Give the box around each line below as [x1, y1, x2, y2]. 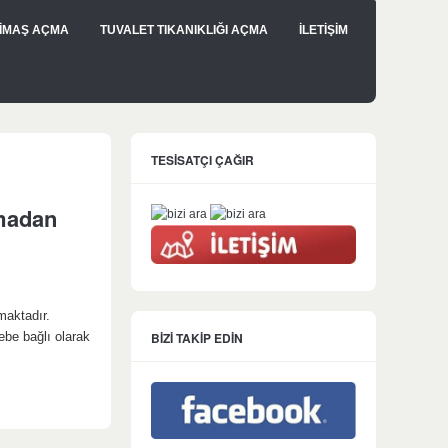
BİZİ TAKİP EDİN [151, 328, 243, 347]
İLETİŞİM [299, 23, 348, 37]
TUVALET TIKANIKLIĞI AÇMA [100, 23, 268, 37]
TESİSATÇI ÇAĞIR [151, 151, 254, 170]
